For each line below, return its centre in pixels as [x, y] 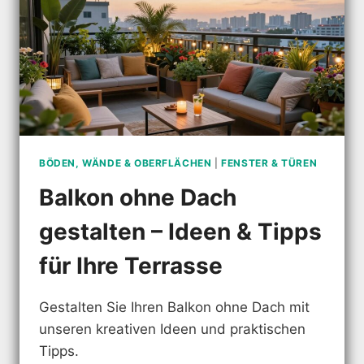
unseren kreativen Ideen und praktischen [172, 329]
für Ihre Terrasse [131, 266]
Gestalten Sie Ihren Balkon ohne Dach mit [174, 308]
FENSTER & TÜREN [269, 163]
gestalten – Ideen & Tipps [180, 232]
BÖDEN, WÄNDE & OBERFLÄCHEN [126, 163]
